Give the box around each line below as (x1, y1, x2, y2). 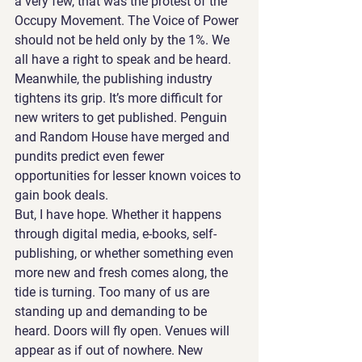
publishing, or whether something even (15, 246, 237, 261)
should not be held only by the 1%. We (15, 32, 233, 48)
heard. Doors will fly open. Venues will (15, 323, 233, 339)
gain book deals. (15, 187, 108, 203)
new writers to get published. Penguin (15, 110, 230, 125)
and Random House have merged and (15, 129, 233, 145)
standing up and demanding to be (15, 304, 210, 319)
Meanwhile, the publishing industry (15, 71, 216, 86)
